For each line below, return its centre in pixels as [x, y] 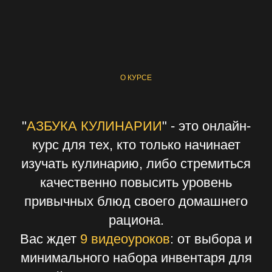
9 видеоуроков [125, 239]
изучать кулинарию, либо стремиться [136, 164]
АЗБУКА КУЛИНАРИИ [94, 126]
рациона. [136, 220]
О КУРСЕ [136, 78]
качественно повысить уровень [136, 182]
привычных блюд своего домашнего [136, 201]
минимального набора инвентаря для [136, 258]
